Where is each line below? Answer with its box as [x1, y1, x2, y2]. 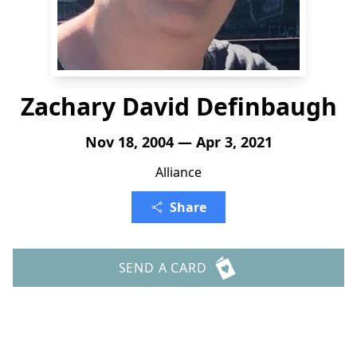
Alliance [155, 163, 202, 181]
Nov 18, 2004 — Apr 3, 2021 [84, 132, 273, 151]
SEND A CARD [118, 259, 207, 277]
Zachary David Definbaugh [20, 90, 337, 123]
